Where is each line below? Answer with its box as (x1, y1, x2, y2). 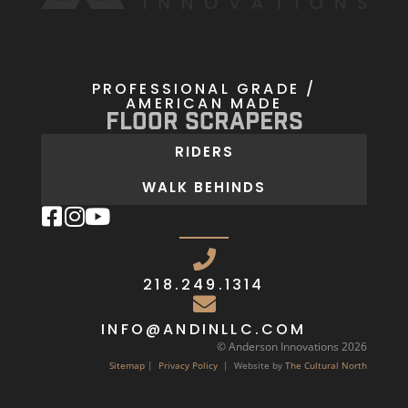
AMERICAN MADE (126, 92, 282, 114)
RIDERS (174, 141, 234, 161)
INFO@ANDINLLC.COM (101, 318, 307, 340)
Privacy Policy (158, 359, 219, 372)
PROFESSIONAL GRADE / (91, 77, 317, 99)
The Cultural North (285, 359, 368, 372)
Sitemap (109, 359, 146, 372)
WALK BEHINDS (142, 177, 266, 197)
